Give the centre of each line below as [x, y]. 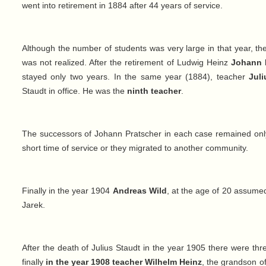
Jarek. [33, 205]
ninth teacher [154, 91]
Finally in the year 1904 [67, 191]
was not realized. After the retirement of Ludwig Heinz [126, 63]
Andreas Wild [140, 191]
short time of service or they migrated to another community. [135, 148]
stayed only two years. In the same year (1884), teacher [135, 77]
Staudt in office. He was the [74, 91]
